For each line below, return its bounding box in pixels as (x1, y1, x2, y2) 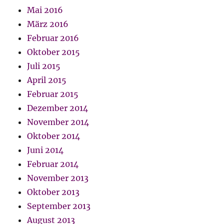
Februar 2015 (27, 88, 79, 99)
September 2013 (27, 200, 91, 211)
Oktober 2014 (27, 130, 80, 141)
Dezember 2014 (27, 102, 88, 113)
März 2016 (27, 18, 69, 29)
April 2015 (27, 74, 67, 85)
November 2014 (27, 116, 89, 127)
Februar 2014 (27, 158, 79, 169)
